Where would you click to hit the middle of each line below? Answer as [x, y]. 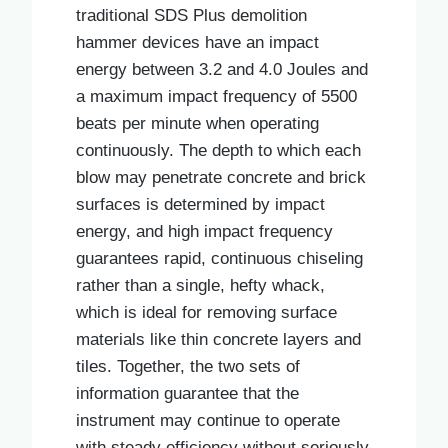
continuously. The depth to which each [218, 150]
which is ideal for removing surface [206, 312]
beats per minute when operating [197, 123]
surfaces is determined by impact [200, 204]
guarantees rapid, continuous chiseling [219, 258]
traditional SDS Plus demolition [191, 15]
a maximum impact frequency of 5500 [216, 96]
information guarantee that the [187, 393]
